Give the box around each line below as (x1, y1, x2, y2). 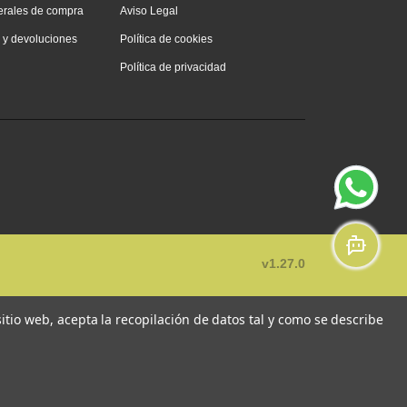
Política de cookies (120, 33, 213, 46)
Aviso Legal (120, 5, 178, 18)
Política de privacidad (120, 61, 226, 74)
